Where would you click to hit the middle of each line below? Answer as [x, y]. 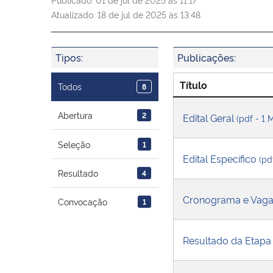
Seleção [74, 144]
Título [193, 84]
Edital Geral [210, 117]
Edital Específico [221, 158]
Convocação [83, 202]
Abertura [76, 115]
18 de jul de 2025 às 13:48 [149, 14]
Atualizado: [74, 14]
